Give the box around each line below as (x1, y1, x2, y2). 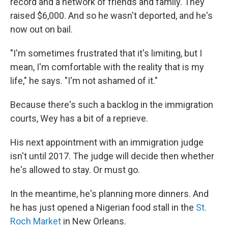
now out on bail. (10, 24, 73, 35)
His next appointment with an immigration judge (10, 137, 204, 148)
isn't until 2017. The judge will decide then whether (10, 151, 214, 161)
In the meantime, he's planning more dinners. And (10, 188, 209, 199)
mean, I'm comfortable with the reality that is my (10, 62, 204, 72)
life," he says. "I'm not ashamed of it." (10, 75, 158, 86)
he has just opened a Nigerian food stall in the (10, 202, 196, 213)
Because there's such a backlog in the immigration (10, 99, 213, 110)
